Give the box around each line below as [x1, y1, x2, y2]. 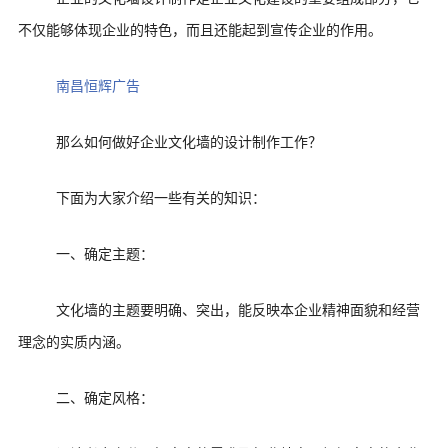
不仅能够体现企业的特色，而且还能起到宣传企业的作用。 [17, 23, 382, 39]
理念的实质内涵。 [17, 335, 130, 351]
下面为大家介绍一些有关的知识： [56, 191, 267, 207]
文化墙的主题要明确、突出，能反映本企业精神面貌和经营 [56, 303, 421, 319]
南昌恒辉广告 [56, 79, 141, 95]
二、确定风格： [56, 391, 155, 407]
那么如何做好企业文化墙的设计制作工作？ [56, 135, 323, 151]
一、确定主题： [56, 247, 155, 263]
